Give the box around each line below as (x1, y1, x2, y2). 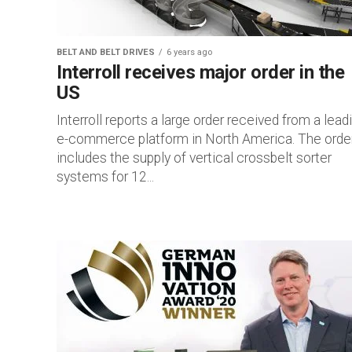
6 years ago (167, 47, 212, 57)
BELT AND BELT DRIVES (57, 47, 155, 57)
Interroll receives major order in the (57, 61, 345, 83)
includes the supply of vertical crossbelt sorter (57, 150, 332, 166)
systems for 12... (57, 169, 154, 185)
